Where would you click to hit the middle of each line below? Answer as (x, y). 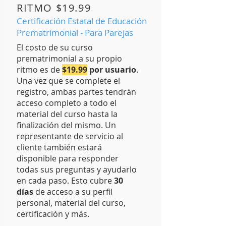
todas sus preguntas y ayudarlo (77, 169)
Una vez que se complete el (68, 81)
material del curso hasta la (67, 114)
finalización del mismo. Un (66, 125)
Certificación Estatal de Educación (82, 21)
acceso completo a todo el (67, 103)
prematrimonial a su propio (69, 59)
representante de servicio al (70, 136)
